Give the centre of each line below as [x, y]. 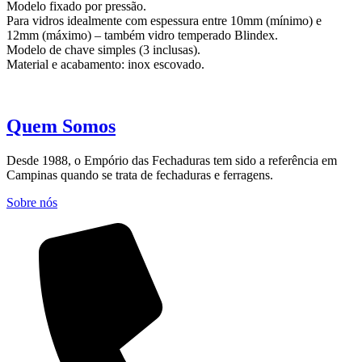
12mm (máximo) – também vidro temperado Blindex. [142, 35]
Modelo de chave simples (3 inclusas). [103, 49]
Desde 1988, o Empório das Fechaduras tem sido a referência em [172, 160]
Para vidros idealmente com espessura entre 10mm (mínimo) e [164, 20]
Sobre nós [32, 202]
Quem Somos [61, 126]
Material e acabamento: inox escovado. [105, 64]
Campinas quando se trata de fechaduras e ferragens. [140, 175]
